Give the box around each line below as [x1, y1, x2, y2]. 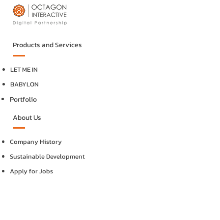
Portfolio [10, 94, 37, 105]
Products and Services [13, 40, 82, 50]
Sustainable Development [10, 152, 85, 161]
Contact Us [13, 200, 46, 210]
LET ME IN [10, 65, 38, 74]
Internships [10, 181, 43, 191]
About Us [13, 112, 41, 123]
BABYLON [10, 80, 39, 89]
